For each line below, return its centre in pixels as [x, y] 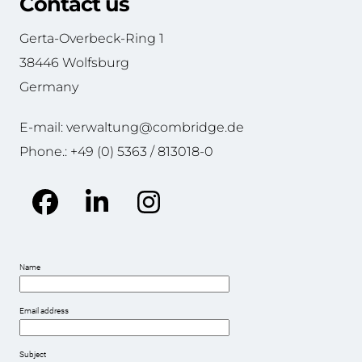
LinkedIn [144, 215]
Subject [32, 354]
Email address [44, 310]
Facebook [99, 215]
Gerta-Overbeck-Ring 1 [91, 38]
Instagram [205, 215]
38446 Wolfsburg [74, 62]
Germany [48, 86]
